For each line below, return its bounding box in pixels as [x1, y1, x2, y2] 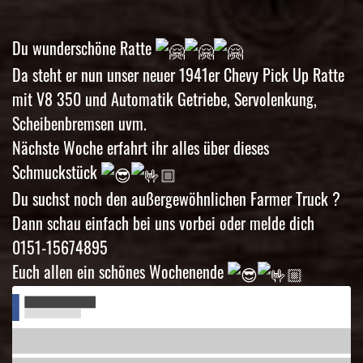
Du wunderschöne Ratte [12, 35, 156, 60]
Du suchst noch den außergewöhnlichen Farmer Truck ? [12, 186, 340, 211]
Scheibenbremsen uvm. [12, 110, 147, 135]
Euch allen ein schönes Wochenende [12, 259, 228, 284]
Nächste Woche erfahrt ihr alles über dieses [12, 135, 269, 160]
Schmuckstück [12, 159, 101, 184]
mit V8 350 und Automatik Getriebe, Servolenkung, [12, 86, 317, 111]
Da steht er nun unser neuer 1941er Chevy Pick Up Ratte [12, 62, 344, 87]
